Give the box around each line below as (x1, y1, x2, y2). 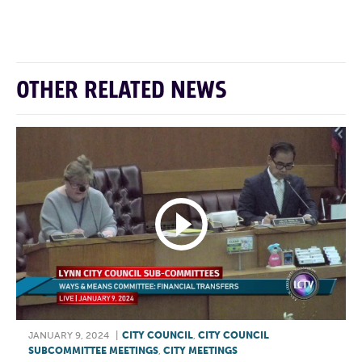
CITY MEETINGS (163, 344, 238, 356)
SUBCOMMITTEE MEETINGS (28, 344, 158, 356)
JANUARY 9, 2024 (28, 329, 109, 341)
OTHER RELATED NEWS (16, 74, 227, 107)
